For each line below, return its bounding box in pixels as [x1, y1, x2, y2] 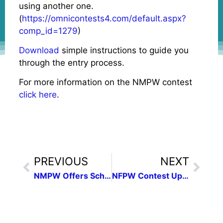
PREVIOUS [34, 154, 88, 168]
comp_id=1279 [19, 25, 78, 36]
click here [19, 90, 57, 100]
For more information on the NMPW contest [19, 77, 192, 88]
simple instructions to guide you [59, 45, 189, 55]
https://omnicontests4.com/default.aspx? [22, 13, 186, 23]
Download [19, 45, 59, 55]
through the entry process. [19, 57, 124, 68]
